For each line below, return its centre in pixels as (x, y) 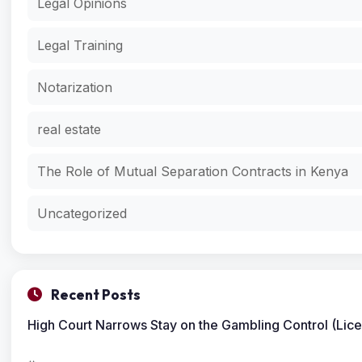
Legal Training (80, 45)
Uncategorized (82, 213)
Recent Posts (95, 295)
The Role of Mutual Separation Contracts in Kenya (193, 171)
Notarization (75, 87)
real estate (69, 129)
